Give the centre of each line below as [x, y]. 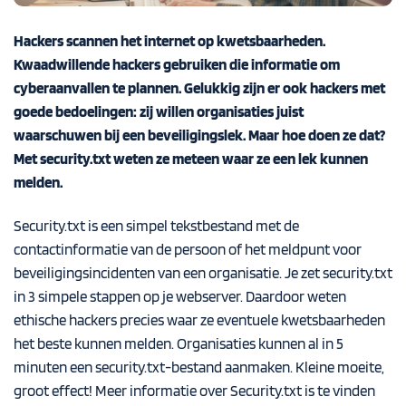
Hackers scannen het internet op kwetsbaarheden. [169, 40]
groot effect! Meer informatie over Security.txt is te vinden [194, 390]
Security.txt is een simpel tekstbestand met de [156, 225]
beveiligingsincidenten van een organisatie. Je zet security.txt [203, 272]
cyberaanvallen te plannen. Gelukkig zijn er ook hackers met [199, 87]
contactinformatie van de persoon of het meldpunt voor [188, 249]
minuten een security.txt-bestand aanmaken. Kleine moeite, [199, 367]
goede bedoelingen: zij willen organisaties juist [159, 111]
